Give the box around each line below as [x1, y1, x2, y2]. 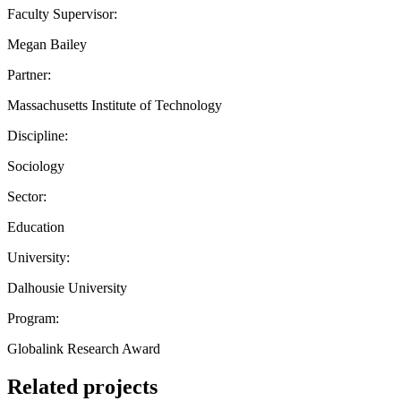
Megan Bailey [7, 36, 87, 52]
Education [7, 218, 64, 235]
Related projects [7, 374, 158, 398]
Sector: [7, 188, 47, 204]
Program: [7, 310, 59, 326]
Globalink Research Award [7, 340, 160, 356]
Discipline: [7, 127, 68, 143]
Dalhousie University [7, 279, 127, 295]
